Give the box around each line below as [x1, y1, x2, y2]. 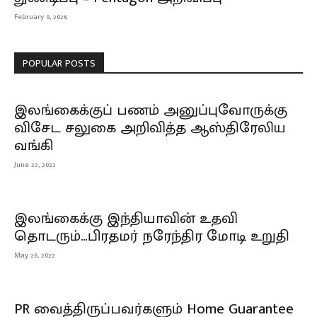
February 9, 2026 [14, 11, 67, 24]
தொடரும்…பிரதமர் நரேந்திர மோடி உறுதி [14, 224, 289, 249]
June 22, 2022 [14, 158, 56, 172]
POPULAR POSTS [23, 55, 96, 72]
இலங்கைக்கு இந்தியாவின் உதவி [14, 206, 238, 231]
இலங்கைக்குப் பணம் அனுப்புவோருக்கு [14, 98, 287, 123]
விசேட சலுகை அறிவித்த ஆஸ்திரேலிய [14, 115, 286, 141]
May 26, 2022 [14, 249, 55, 263]
